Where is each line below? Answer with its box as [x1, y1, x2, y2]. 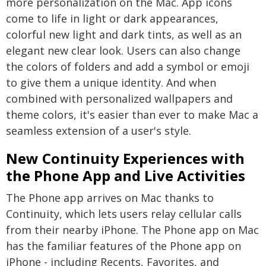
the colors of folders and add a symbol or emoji [6, 59, 249, 74]
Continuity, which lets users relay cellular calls [6, 207, 242, 221]
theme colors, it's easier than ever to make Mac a [6, 107, 258, 122]
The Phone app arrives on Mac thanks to [6, 191, 214, 205]
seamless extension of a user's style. [6, 123, 191, 138]
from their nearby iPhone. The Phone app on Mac [6, 223, 259, 237]
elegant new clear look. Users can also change [6, 43, 240, 58]
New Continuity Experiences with [6, 148, 245, 168]
